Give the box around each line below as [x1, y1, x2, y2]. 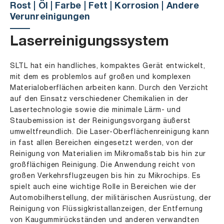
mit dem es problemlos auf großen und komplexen [10, 74, 191, 80]
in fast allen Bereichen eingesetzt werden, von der [10, 140, 194, 146]
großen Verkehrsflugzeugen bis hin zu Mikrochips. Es [10, 173, 201, 179]
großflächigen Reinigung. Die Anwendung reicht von [10, 162, 195, 168]
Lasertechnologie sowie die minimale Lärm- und [10, 107, 181, 113]
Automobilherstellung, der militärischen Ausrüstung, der [10, 195, 211, 201]
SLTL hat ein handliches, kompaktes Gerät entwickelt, [10, 63, 205, 69]
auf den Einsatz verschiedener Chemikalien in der [10, 96, 188, 102]
